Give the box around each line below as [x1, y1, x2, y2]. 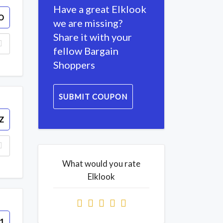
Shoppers [53, 59, 95, 71]
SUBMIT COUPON [59, 92, 127, 101]
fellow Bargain [53, 45, 118, 57]
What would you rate [62, 158, 140, 169]
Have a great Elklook [53, 3, 146, 15]
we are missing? [53, 17, 122, 29]
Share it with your [53, 31, 132, 43]
